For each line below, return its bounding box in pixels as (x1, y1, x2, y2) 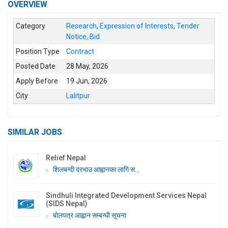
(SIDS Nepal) (46, 199, 88, 208)
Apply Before (16, 76, 59, 85)
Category (16, 21, 46, 30)
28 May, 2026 (66, 62, 109, 70)
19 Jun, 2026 (66, 76, 108, 85)
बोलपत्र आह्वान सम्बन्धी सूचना (53, 211, 126, 219)
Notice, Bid (66, 32, 100, 41)
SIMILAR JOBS (8, 127, 62, 137)
